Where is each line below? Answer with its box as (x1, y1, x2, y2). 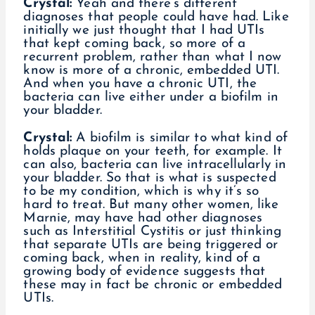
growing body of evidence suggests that (23, 264, 266, 278)
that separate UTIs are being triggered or (23, 238, 278, 252)
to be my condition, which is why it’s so (23, 184, 259, 198)
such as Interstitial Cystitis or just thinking (23, 224, 282, 238)
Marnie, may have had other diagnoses (23, 211, 263, 225)
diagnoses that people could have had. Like (23, 11, 289, 25)
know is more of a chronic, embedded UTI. (23, 64, 280, 78)
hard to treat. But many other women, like (23, 198, 279, 212)
